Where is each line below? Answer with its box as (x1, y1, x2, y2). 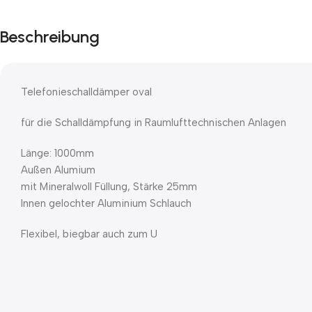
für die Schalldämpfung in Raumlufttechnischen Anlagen (21, 116, 286, 129)
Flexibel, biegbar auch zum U (21, 227, 157, 240)
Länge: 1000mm (21, 146, 94, 159)
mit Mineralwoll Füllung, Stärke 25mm (21, 180, 197, 193)
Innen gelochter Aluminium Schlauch (21, 196, 192, 210)
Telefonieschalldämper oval (21, 85, 152, 98)
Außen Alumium (21, 163, 95, 176)
